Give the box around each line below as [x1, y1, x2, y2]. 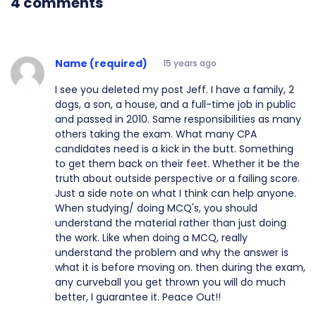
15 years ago [163, 57, 217, 70]
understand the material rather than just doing [55, 215, 286, 230]
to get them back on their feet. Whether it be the [55, 156, 300, 171]
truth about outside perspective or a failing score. [55, 171, 300, 186]
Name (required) [55, 56, 147, 71]
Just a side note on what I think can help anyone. [55, 186, 296, 200]
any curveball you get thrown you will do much [55, 274, 286, 289]
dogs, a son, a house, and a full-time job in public [55, 97, 296, 111]
